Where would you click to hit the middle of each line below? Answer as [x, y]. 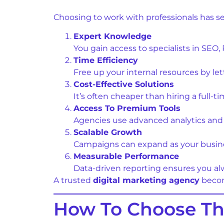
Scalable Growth [108, 132]
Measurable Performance [126, 156]
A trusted [73, 180]
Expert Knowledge [112, 36]
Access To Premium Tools [127, 108]
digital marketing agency [146, 180]
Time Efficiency [106, 60]
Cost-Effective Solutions [124, 84]
